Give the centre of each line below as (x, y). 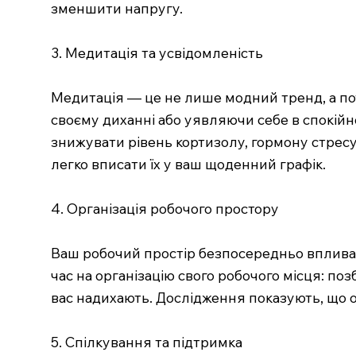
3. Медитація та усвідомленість (157, 52)
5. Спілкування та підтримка (146, 341)
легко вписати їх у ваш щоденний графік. (188, 163)
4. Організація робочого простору (164, 208)
